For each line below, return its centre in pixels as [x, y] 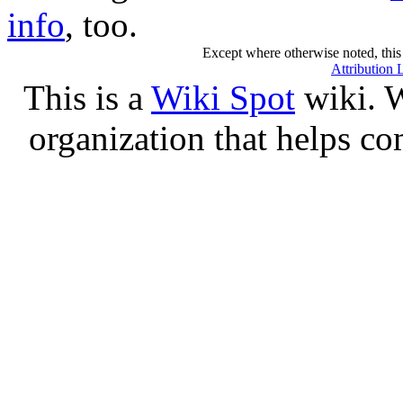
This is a [87, 98]
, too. [101, 25]
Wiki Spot [223, 98]
